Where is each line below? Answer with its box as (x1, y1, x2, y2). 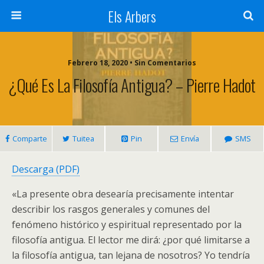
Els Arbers (108, 5, 156, 27)
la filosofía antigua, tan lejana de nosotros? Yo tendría (12, 249, 250, 262)
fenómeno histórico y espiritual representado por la (12, 218, 242, 231)
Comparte (12, 133, 47, 144)
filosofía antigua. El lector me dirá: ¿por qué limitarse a (12, 233, 250, 246)
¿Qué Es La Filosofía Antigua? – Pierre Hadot (8, 72, 256, 97)
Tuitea (72, 133, 94, 144)
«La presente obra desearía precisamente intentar (12, 187, 234, 200)
